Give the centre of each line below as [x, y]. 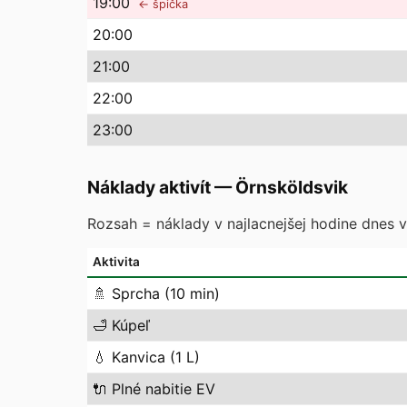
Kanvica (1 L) [156, 357]
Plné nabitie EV [164, 389]
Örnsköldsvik [292, 187]
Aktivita [116, 262]
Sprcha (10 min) [166, 293]
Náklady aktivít [149, 187]
